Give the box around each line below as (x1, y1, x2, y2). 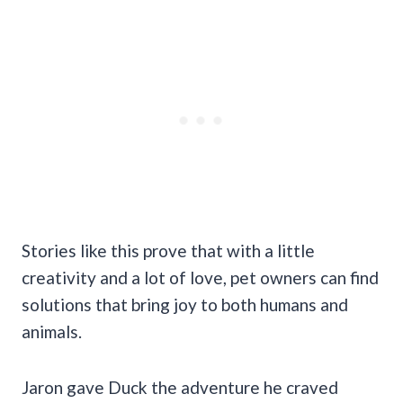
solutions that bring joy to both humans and (22, 293, 348, 315)
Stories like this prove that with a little (22, 239, 315, 261)
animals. (22, 320, 85, 342)
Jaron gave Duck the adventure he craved (22, 376, 338, 398)
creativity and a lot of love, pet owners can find (22, 266, 379, 288)
